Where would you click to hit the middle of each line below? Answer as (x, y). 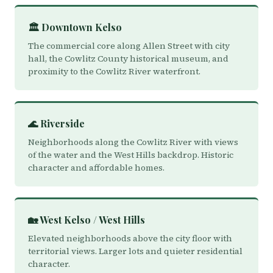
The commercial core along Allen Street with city (129, 46)
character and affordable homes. (96, 168)
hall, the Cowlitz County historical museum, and (128, 58)
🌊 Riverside (56, 123)
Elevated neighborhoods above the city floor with (130, 238)
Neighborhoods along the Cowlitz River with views (133, 142)
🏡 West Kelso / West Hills (87, 220)
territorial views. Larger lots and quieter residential (135, 251)
